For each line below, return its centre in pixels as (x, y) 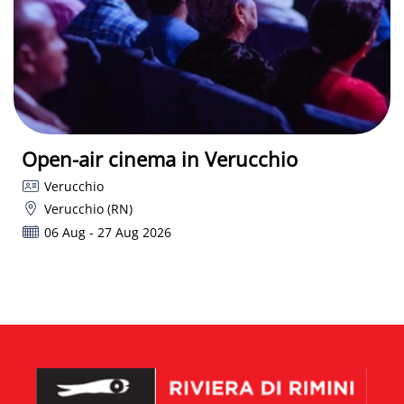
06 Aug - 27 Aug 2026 (107, 232)
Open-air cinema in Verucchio (160, 158)
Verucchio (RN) (88, 209)
